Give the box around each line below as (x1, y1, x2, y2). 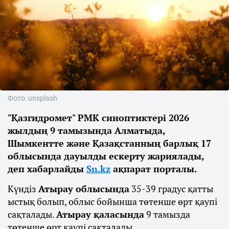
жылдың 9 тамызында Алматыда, (8, 124, 165, 137)
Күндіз (8, 182, 38, 195)
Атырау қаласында (56, 208, 144, 221)
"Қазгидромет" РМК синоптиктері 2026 (8, 111, 189, 124)
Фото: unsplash (8, 94, 57, 103)
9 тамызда (144, 208, 190, 221)
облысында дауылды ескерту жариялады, (8, 150, 204, 163)
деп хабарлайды (8, 163, 86, 175)
